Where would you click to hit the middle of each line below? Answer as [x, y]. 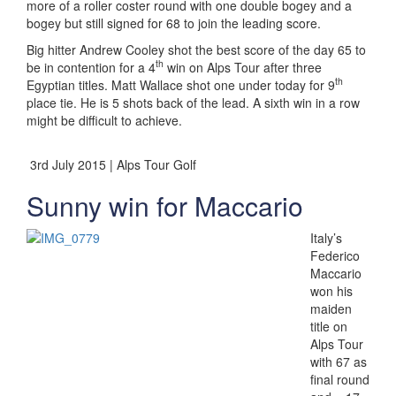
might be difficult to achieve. [104, 120]
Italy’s [326, 237]
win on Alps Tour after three [243, 67]
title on [329, 326]
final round [340, 379]
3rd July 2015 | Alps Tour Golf [111, 164]
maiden [331, 308]
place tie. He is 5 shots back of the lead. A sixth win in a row [193, 102]
